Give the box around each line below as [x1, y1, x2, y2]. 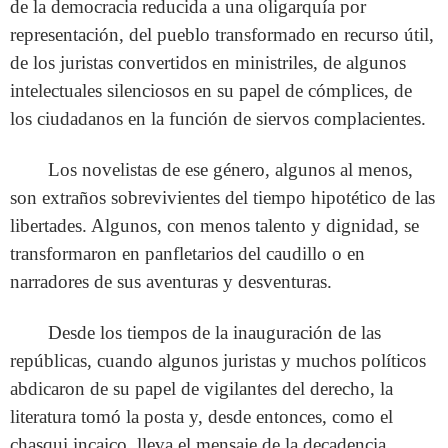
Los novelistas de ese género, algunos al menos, [48, 159, 414, 181]
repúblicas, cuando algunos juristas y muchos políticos [10, 350, 426, 372]
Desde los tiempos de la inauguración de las [48, 322, 382, 344]
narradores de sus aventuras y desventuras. [10, 271, 332, 293]
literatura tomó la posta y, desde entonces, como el [10, 406, 393, 428]
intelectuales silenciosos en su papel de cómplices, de [10, 80, 412, 102]
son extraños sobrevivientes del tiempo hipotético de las [10, 187, 435, 209]
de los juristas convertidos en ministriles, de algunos [10, 52, 406, 74]
